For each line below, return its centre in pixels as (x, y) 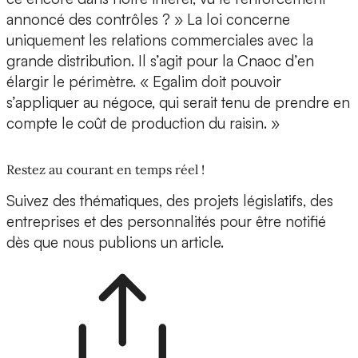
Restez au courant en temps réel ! (105, 170)
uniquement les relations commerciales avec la (160, 40)
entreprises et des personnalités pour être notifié (166, 222)
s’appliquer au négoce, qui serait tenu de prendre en (178, 103)
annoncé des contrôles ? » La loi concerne (148, 20)
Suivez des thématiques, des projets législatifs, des (170, 201)
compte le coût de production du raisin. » (143, 123)
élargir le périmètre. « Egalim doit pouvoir (144, 82)
